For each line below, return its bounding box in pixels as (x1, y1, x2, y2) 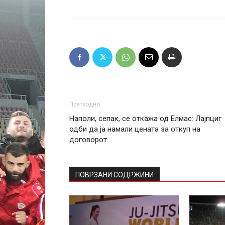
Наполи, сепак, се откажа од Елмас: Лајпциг (69, 114, 221, 123)
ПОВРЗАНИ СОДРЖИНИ (75, 171, 154, 179)
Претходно (69, 101, 100, 108)
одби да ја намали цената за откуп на (69, 125, 200, 134)
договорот (69, 135, 107, 144)
